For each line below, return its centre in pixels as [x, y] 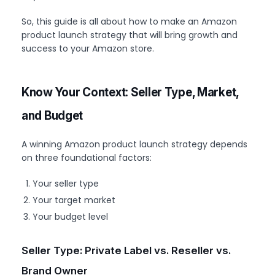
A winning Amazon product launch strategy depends [134, 144]
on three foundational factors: [87, 157]
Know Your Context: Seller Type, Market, [130, 92]
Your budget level [71, 216]
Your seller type [66, 183]
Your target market [74, 200]
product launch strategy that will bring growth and [130, 35]
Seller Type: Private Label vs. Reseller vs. [126, 250]
